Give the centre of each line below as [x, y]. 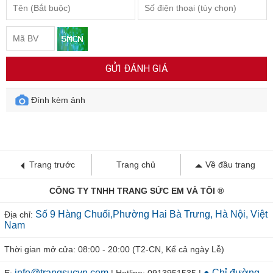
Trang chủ [136, 165]
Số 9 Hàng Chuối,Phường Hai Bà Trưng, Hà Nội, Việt [151, 214]
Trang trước [52, 165]
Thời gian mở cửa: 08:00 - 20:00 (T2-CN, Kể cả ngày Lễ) [114, 249]
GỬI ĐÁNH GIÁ [136, 69]
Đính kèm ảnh [58, 100]
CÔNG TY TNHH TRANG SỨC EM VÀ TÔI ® [136, 191]
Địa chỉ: [20, 214]
